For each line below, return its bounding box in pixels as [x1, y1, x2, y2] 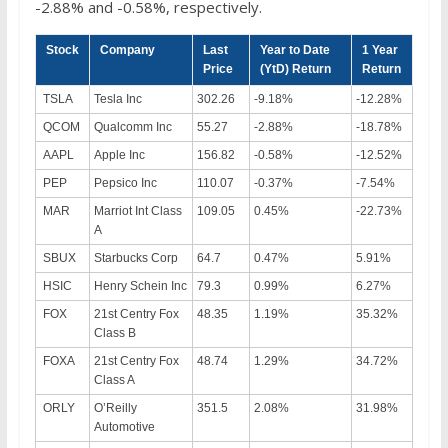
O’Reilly [93, 400, 137, 415]
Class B [93, 325, 136, 340]
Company [99, 42, 155, 57]
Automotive [93, 419, 155, 434]
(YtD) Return [259, 61, 334, 76]
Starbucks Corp [93, 250, 178, 265]
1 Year [361, 42, 398, 57]
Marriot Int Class [93, 203, 182, 218]
